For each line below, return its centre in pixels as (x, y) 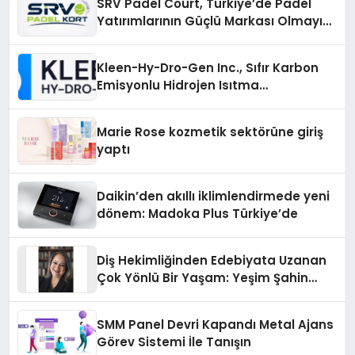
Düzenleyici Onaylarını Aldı (180, 120)
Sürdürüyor (132, 39)
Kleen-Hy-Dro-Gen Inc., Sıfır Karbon (208, 68)
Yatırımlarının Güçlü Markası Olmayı (210, 21)
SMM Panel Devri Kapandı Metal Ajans (216, 325)
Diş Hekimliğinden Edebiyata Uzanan (212, 261)
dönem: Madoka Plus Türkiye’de (198, 214)
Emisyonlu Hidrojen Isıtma (178, 86)
